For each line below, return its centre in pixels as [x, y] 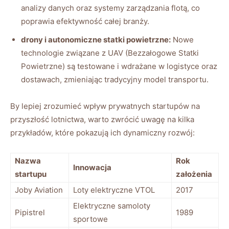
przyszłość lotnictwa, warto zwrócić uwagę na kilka [102, 119]
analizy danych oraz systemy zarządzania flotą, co [110, 8]
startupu [31, 174]
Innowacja [92, 167]
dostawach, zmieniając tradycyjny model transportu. [115, 79]
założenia [194, 174]
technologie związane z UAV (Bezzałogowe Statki [110, 53]
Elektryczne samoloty [112, 205]
